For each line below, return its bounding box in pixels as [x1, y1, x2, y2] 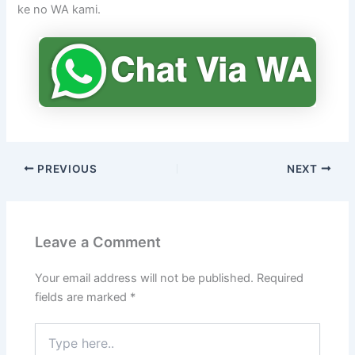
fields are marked [35, 289, 131, 304]
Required [257, 270, 304, 285]
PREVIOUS [34, 162, 97, 175]
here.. [34, 339, 64, 353]
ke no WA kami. [17, 2, 101, 17]
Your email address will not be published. [35, 270, 254, 285]
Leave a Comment [35, 233, 162, 251]
